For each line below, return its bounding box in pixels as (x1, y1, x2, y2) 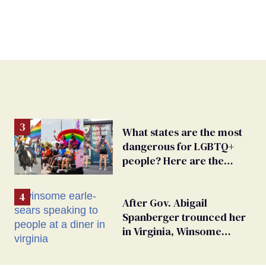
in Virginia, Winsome (122, 223, 221, 239)
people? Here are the (122, 153, 224, 169)
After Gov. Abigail (122, 195, 207, 210)
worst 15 (122, 167, 162, 183)
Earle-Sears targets (122, 237, 216, 253)
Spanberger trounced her (122, 209, 246, 224)
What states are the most (122, 125, 242, 140)
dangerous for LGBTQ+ (122, 139, 234, 154)
